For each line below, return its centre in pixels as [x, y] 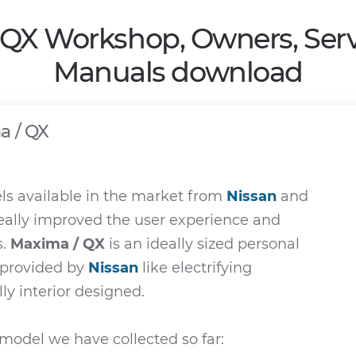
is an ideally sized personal [202, 244]
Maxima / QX [58, 244]
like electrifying [195, 268]
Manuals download [178, 72]
